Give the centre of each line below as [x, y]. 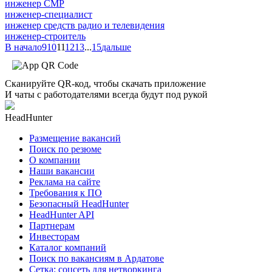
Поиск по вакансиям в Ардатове [97, 258]
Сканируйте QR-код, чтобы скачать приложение [105, 83]
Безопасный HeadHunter [79, 203]
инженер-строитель [45, 36]
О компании [55, 160]
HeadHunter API [62, 214]
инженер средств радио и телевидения [85, 25]
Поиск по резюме [65, 149]
